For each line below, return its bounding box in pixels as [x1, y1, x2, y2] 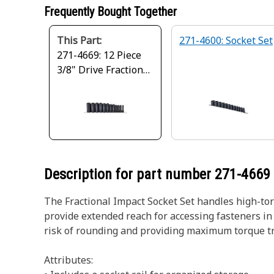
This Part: [57, 34, 102, 47]
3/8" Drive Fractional [57, 63, 152, 76]
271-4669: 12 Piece [57, 48, 141, 62]
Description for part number [44, 166, 215, 183]
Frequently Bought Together [44, 4, 177, 19]
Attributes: [44, 253, 93, 267]
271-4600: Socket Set [179, 34, 273, 47]
